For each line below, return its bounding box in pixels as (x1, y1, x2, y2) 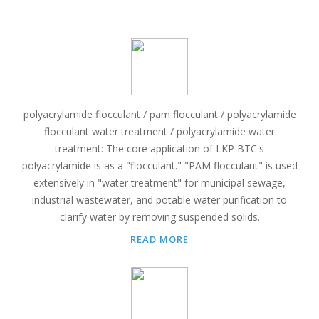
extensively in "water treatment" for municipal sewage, (33, 176, 286, 189)
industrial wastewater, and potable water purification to (32, 193, 287, 206)
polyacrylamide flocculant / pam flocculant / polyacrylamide (23, 108, 296, 121)
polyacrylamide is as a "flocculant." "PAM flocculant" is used (21, 159, 298, 172)
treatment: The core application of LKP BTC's (55, 142, 264, 155)
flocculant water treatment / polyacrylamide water (44, 125, 275, 138)
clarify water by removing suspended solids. (59, 210, 260, 224)
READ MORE (130, 233, 189, 246)
